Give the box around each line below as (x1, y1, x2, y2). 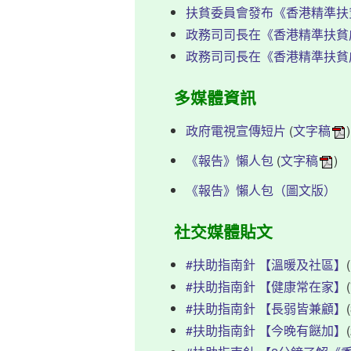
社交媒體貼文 (174, 220, 273, 244)
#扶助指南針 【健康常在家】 (186, 277, 346, 296)
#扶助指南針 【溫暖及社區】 (186, 255, 346, 274)
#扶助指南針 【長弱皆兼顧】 (186, 299, 346, 318)
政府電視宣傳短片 (186, 121, 286, 140)
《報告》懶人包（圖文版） (186, 181, 336, 200)
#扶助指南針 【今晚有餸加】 (186, 321, 346, 340)
